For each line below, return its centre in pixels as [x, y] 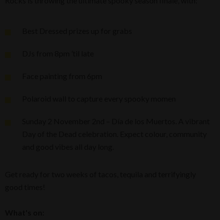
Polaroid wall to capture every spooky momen [99, 99]
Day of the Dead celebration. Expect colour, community [114, 134]
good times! [26, 187]
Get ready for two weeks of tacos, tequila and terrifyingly [100, 174]
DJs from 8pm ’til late [58, 54]
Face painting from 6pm [62, 76]
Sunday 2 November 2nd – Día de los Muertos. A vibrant [116, 121]
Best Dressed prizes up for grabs [77, 31]
